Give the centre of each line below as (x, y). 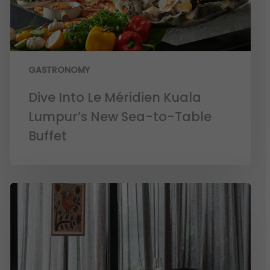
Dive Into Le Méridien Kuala (115, 98)
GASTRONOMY (59, 70)
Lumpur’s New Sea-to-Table (120, 117)
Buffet (48, 136)
